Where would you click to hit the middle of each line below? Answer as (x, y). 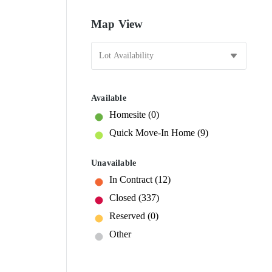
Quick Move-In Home (153, 132)
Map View (117, 24)
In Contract (132, 179)
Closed (124, 197)
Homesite (129, 114)
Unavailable (114, 162)
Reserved (128, 216)
